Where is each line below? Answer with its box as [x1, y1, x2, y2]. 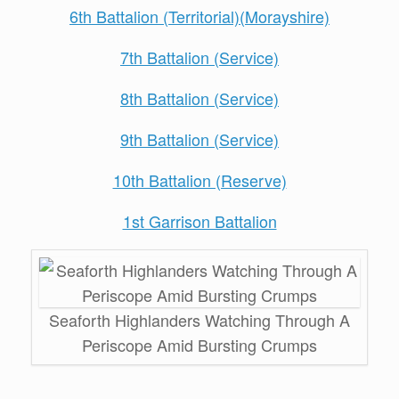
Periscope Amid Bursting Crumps [82, 333, 317, 356]
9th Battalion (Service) [120, 127, 279, 151]
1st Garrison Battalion [122, 209, 277, 232]
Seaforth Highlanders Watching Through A [49, 308, 350, 331]
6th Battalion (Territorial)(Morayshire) [69, 4, 330, 28]
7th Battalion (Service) [120, 45, 279, 69]
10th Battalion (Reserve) [112, 168, 287, 191]
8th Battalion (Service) [120, 86, 279, 110]
